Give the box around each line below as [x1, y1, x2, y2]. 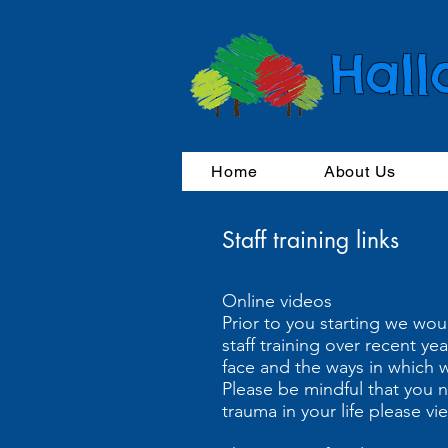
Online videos [222, 290, 332, 312]
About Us [323, 162, 397, 181]
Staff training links [222, 225, 399, 255]
